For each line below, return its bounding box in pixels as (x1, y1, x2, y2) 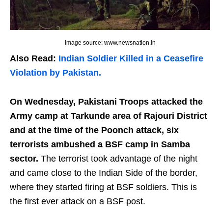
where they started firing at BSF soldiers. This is (10, 182, 197, 192)
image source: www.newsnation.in (64, 39, 156, 46)
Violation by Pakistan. (10, 67, 101, 78)
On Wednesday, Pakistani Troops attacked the (10, 96, 203, 107)
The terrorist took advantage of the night (38, 153, 197, 164)
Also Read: (10, 53, 58, 63)
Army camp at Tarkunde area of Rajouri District (10, 110, 207, 121)
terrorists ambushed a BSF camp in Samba (10, 139, 190, 149)
